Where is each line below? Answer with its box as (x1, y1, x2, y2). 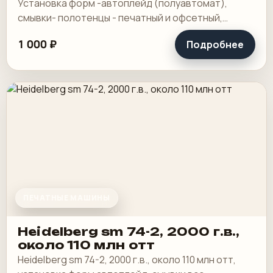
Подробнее (186, 37, 244, 51)
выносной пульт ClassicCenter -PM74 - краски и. (18, 25, 240, 39)
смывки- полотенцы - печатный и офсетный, (18, 10, 222, 24)
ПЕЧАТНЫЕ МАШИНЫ (23, 192, 110, 203)
